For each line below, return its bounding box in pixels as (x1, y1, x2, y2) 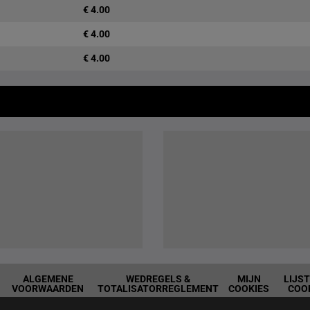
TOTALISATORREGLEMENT (98, 283, 219, 294)
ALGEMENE (22, 273, 73, 284)
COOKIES (228, 283, 270, 294)
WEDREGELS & (126, 273, 190, 284)
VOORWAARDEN (12, 283, 84, 294)
